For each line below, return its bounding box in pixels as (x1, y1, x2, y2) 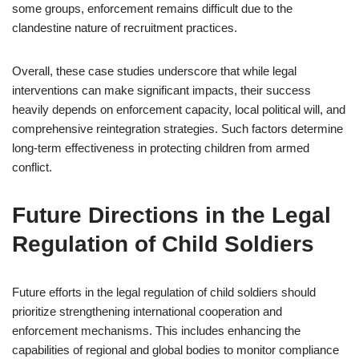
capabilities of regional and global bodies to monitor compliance (12, 343, 339, 357)
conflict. (12, 160, 52, 174)
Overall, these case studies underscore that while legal (12, 64, 296, 78)
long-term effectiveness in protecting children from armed (12, 141, 309, 155)
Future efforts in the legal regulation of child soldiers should (12, 285, 316, 299)
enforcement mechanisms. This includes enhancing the (12, 324, 301, 337)
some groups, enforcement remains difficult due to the (12, 2, 292, 15)
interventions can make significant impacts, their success (12, 83, 311, 97)
